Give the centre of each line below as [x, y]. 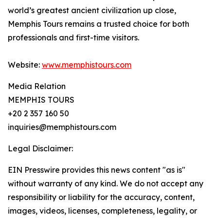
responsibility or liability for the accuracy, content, [101, 197]
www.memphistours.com [87, 65]
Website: [25, 65]
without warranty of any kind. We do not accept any [106, 183]
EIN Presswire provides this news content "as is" [97, 170]
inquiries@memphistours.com [62, 127]
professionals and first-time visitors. [73, 37]
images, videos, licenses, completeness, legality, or [102, 211]
